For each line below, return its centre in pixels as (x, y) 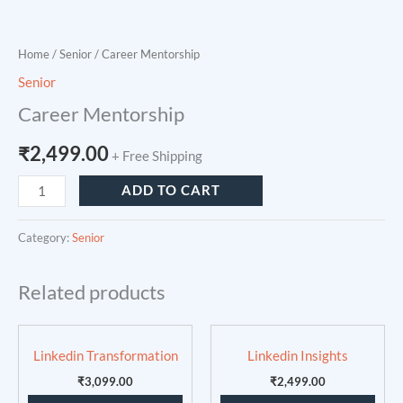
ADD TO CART (170, 190)
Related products (92, 292)
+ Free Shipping (157, 156)
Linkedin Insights (298, 355)
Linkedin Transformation (105, 355)
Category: (45, 238)
